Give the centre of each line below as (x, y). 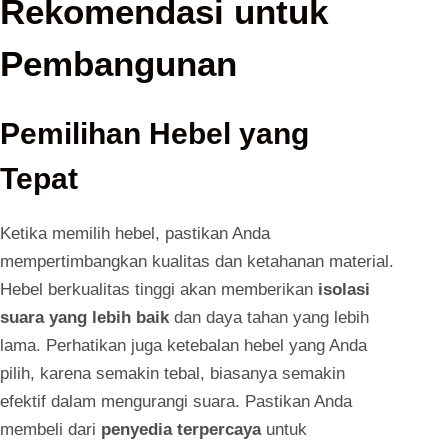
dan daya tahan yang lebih (269, 317)
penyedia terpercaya (181, 429)
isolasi (344, 289)
